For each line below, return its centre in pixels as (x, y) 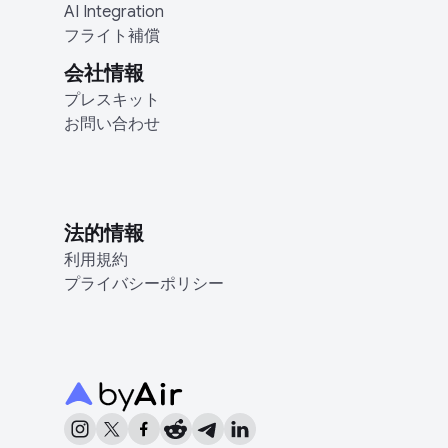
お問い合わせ (112, 124)
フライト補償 (112, 36)
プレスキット (112, 100)
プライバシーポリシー (144, 284)
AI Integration (114, 12)
